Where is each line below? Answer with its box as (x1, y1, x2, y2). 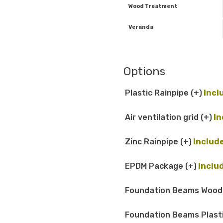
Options (123, 64, 165, 78)
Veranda (128, 23, 153, 30)
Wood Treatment (128, 2, 178, 9)
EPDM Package (125, 161, 185, 171)
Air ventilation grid (125, 112, 201, 122)
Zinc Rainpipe (125, 136, 180, 146)
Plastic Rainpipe (125, 88, 191, 98)
